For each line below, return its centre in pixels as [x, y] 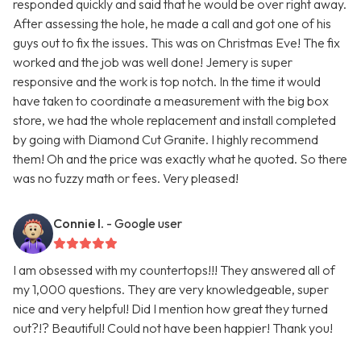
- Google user [144, 224]
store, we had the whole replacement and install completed [174, 120]
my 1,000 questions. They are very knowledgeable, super [171, 290]
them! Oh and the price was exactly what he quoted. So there [180, 159]
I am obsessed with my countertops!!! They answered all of [174, 270]
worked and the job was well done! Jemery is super [153, 62]
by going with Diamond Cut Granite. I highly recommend [166, 140]
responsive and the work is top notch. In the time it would [167, 82]
